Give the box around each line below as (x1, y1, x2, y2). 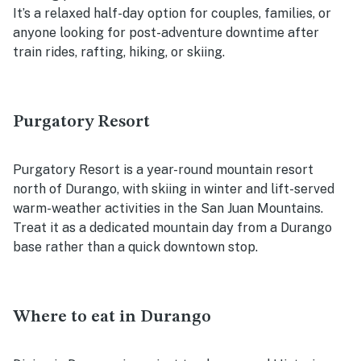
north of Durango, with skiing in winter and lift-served (13, 181, 334, 197)
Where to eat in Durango (13, 309, 211, 326)
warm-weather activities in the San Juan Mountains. (13, 201, 323, 217)
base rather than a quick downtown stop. (13, 239, 258, 255)
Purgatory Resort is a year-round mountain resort (13, 162, 313, 178)
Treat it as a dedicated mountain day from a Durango (13, 220, 332, 236)
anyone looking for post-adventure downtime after (13, 25, 319, 41)
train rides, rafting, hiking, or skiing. (13, 44, 225, 60)
